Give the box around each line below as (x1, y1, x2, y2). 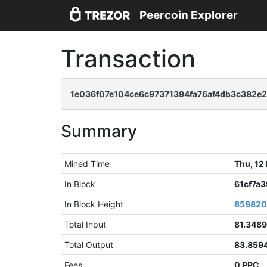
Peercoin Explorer (139, 8, 238, 23)
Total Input (64, 219, 107, 229)
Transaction (61, 44, 195, 73)
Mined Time (64, 159, 110, 169)
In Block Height (64, 199, 124, 209)
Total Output (64, 240, 114, 250)
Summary (61, 121, 137, 141)
